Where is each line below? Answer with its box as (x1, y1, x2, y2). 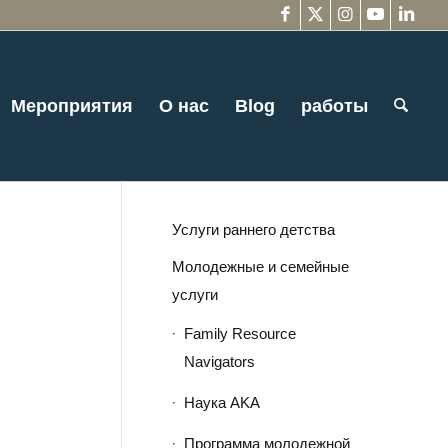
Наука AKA (183, 394, 260, 411)
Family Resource (183, 325, 296, 342)
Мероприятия (11, 96, 134, 116)
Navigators (183, 353, 255, 370)
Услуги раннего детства (171, 221, 335, 238)
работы (301, 96, 369, 116)
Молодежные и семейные (171, 258, 349, 275)
